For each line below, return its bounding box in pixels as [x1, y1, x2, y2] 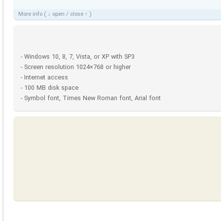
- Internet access [21, 73, 68, 83]
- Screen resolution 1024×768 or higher [21, 63, 131, 73]
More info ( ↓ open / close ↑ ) [18, 9, 91, 19]
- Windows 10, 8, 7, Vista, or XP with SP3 [21, 52, 135, 63]
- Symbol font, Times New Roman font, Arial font [21, 94, 161, 104]
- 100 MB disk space [21, 83, 78, 94]
